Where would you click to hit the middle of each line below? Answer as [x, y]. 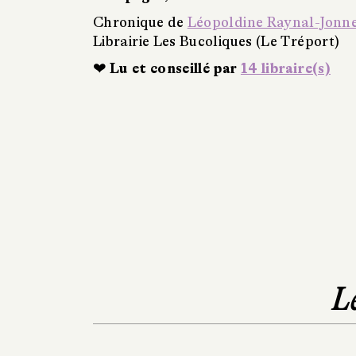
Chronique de [140, 22]
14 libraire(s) [285, 68]
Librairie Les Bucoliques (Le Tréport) [217, 41]
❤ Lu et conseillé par [167, 68]
